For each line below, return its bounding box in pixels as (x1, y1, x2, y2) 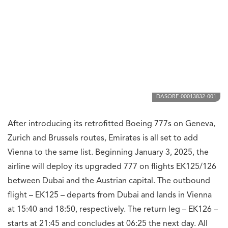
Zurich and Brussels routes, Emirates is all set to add (8, 134, 198, 143)
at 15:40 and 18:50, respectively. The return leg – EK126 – (8, 206, 218, 214)
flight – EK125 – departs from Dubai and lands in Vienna (8, 191, 212, 200)
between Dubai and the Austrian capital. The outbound (8, 177, 210, 186)
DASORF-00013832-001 (156, 94, 216, 100)
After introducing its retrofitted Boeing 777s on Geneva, (8, 120, 215, 129)
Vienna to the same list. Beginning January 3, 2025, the (8, 149, 209, 157)
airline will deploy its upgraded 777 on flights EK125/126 (8, 163, 216, 172)
